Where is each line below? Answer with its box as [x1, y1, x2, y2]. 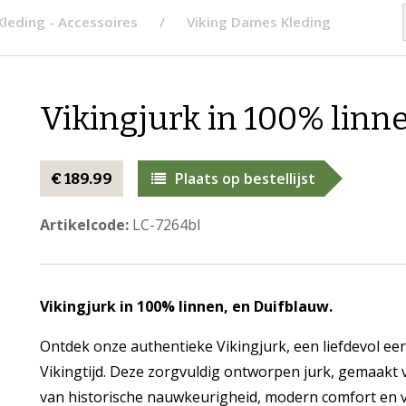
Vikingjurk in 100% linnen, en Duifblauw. [39, 296, 333, 316]
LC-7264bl [128, 215, 200, 235]
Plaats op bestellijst [174, 169, 315, 188]
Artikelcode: [39, 215, 129, 235]
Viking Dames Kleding [187, 13, 331, 31]
